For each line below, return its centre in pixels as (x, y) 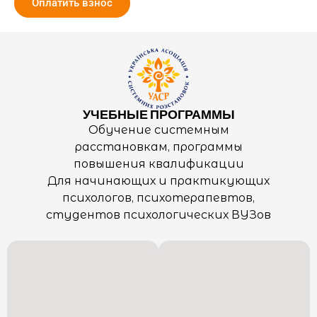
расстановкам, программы (158, 146)
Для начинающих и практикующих (158, 180)
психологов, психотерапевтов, (158, 197)
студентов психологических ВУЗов (158, 214)
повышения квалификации (158, 163)
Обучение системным (158, 129)
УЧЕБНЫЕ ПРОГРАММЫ (158, 115)
